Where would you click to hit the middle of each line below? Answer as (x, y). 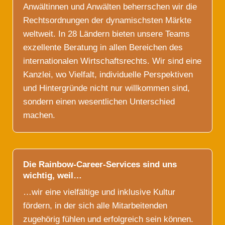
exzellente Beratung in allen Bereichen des (103, 47)
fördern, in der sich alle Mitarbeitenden (95, 206)
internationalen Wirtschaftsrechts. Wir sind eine (112, 61)
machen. (39, 115)
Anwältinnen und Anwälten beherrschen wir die (110, 7)
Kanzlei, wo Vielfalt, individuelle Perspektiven (108, 74)
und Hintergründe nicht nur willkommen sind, (106, 88)
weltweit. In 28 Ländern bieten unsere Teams (106, 34)
